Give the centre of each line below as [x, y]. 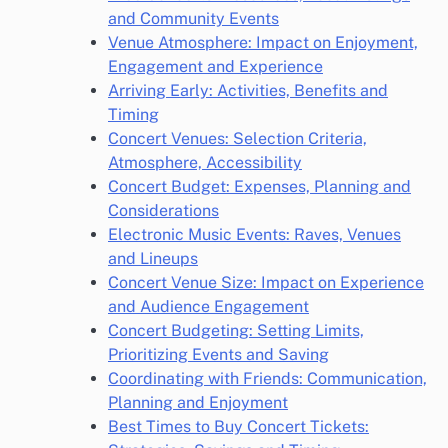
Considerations [163, 210]
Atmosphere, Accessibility [205, 162]
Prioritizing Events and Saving [218, 354]
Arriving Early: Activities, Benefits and [248, 90]
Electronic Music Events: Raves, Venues [254, 234]
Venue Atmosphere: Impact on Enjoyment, [263, 42]
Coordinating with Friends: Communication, [267, 378]
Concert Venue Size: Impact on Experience [266, 282]
